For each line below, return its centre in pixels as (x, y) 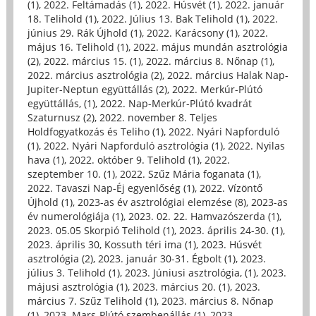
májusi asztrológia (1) (77, 287)
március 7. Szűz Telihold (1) (92, 301)
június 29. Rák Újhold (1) (84, 33)
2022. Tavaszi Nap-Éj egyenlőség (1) (111, 188)
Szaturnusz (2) (61, 118)
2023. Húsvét (231, 245)
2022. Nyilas (256, 146)
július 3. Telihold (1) (73, 273)
